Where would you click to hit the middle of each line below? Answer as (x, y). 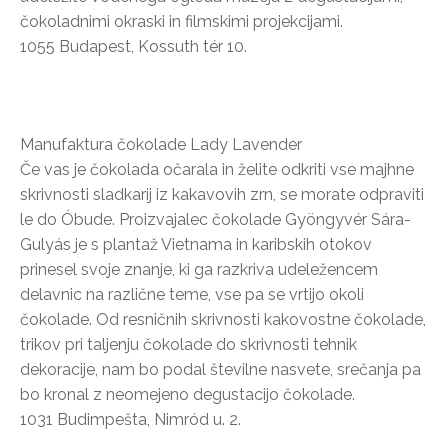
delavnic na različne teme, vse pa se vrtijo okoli (192, 294)
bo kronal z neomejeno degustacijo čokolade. (187, 394)
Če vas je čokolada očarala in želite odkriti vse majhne (217, 169)
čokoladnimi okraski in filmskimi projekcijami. (181, 21)
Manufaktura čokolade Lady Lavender (161, 144)
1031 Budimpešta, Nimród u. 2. (130, 419)
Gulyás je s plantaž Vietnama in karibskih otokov (196, 244)
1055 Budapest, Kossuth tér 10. (133, 46)
